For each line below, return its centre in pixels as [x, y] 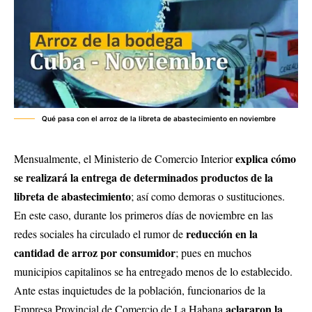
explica [253, 158]
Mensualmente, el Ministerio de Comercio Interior [125, 158]
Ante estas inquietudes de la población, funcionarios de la [140, 290]
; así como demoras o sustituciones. [208, 196]
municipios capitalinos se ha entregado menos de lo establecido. [153, 271]
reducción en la [222, 234]
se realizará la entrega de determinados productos [131, 177]
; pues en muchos [213, 252]
